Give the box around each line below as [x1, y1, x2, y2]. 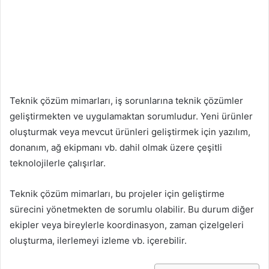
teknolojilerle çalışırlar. [10, 157, 106, 169]
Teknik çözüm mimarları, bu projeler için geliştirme [10, 187, 225, 199]
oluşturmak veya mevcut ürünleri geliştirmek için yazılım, [10, 125, 250, 138]
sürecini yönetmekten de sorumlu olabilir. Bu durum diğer [10, 203, 254, 215]
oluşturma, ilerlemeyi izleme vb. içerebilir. [10, 234, 187, 246]
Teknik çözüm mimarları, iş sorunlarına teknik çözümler [10, 94, 243, 106]
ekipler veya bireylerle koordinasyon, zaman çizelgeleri [10, 219, 244, 231]
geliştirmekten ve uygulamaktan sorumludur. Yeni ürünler [10, 110, 253, 122]
